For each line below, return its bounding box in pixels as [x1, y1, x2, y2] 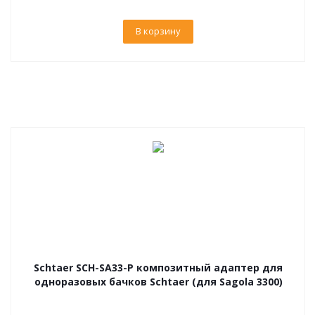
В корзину [136, 25, 181, 37]
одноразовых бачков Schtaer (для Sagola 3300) [34, 275, 283, 288]
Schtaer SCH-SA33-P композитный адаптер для [34, 261, 283, 274]
